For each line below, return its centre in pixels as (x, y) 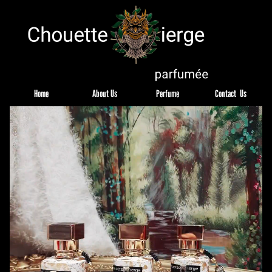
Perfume (168, 93)
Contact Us (231, 93)
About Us (104, 93)
